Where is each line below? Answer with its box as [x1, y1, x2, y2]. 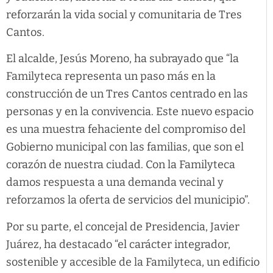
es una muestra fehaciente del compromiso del [6, 122, 246, 136]
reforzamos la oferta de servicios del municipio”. [6, 193, 250, 207]
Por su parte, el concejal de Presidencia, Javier [6, 219, 239, 233]
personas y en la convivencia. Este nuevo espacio [6, 105, 253, 119]
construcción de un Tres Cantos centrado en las [6, 87, 248, 101]
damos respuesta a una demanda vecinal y [6, 175, 224, 190]
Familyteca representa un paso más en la [6, 69, 216, 83]
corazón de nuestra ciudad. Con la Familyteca [6, 158, 235, 172]
